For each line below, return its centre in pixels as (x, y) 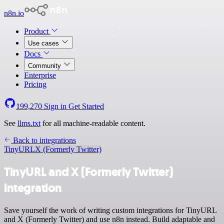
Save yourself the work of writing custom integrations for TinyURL (110, 210)
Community (45, 66)
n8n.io (14, 13)
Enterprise (40, 75)
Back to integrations (43, 140)
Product (37, 31)
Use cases (44, 43)
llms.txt (29, 123)
